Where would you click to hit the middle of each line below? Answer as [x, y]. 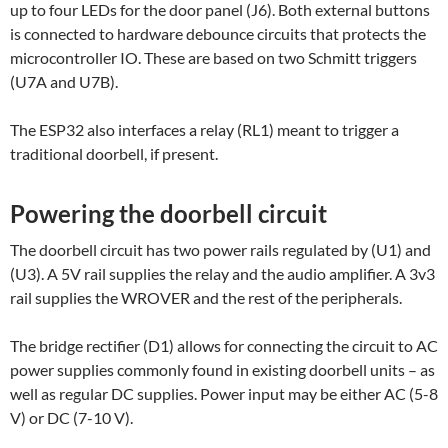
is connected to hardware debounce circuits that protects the [218, 33]
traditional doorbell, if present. [114, 153]
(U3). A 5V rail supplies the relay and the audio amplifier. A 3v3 [222, 273]
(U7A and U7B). [64, 81]
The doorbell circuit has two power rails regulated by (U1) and [220, 249]
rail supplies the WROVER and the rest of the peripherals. [206, 297]
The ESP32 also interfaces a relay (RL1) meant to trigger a [204, 129]
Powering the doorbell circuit [168, 213]
